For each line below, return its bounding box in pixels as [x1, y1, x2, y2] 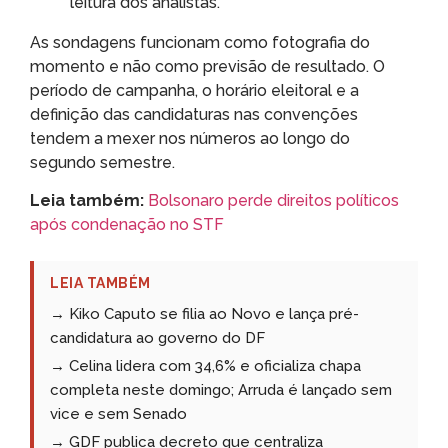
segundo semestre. [30, 152, 175, 172]
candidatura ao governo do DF [50, 329, 265, 348]
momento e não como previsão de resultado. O [30, 56, 385, 76]
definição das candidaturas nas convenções [30, 104, 358, 124]
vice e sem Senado [50, 405, 187, 424]
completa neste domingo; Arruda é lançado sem [50, 381, 392, 400]
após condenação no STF [30, 215, 224, 235]
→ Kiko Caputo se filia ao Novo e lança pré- [50, 305, 359, 324]
